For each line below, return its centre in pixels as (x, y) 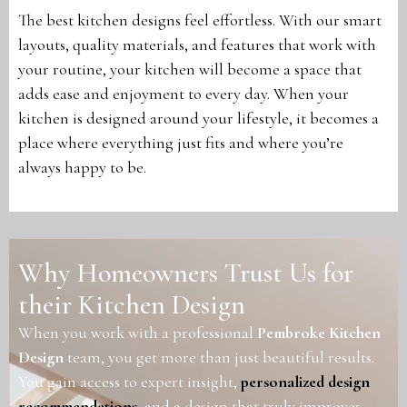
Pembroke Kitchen (319, 332)
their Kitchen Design (132, 304)
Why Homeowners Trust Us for (186, 273)
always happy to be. (82, 168)
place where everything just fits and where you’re (181, 143)
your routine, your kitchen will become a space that (190, 69)
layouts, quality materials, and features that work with (197, 45)
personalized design (305, 381)
